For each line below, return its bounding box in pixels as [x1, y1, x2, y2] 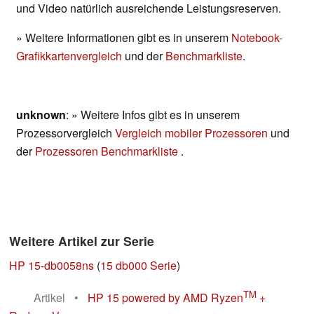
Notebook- [231, 29, 282, 46]
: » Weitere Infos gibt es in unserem [66, 107, 240, 123]
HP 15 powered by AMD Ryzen [88, 289, 243, 306]
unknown [16, 107, 66, 123]
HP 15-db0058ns [9, 257, 94, 274]
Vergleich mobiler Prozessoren [115, 125, 268, 142]
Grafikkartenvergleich [16, 48, 122, 64]
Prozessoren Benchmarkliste [35, 143, 181, 160]
